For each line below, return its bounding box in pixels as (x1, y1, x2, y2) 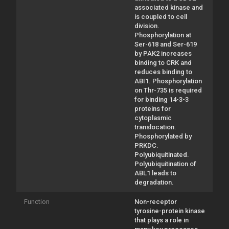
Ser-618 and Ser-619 (134, 40, 197, 48)
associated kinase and (134, 3, 203, 11)
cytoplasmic (134, 113, 172, 122)
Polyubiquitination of (134, 159, 196, 168)
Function (24, 197, 50, 205)
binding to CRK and (134, 58, 192, 66)
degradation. (134, 178, 174, 186)
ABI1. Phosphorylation (134, 77, 202, 85)
